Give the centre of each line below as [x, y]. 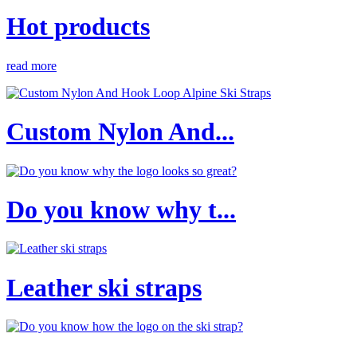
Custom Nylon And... [120, 132]
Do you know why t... [121, 209]
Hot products [78, 27]
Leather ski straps [104, 287]
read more [31, 65]
